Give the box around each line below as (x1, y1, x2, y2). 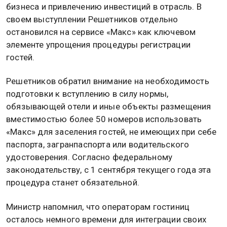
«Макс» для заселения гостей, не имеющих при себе (6, 127, 217, 137)
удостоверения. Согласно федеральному (6, 152, 173, 163)
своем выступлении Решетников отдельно (6, 14, 178, 25)
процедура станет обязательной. (6, 177, 139, 188)
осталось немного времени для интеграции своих (6, 214, 206, 224)
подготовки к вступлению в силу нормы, (6, 89, 169, 99)
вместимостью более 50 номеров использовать (6, 114, 202, 125)
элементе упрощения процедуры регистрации (6, 40, 191, 50)
